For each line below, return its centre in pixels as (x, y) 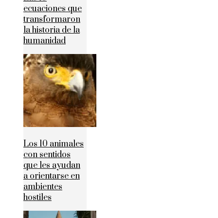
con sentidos (47, 155)
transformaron (52, 20)
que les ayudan (52, 166)
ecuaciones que (53, 9)
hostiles (37, 198)
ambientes (43, 187)
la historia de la (52, 30)
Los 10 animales (54, 144)
